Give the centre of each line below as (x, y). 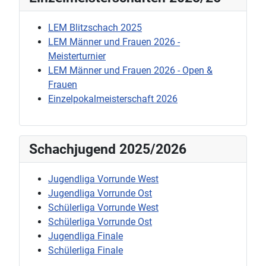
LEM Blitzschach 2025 (95, 27)
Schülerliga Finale (85, 250)
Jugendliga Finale (85, 236)
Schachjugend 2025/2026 (108, 149)
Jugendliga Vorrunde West (103, 179)
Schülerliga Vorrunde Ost (100, 221)
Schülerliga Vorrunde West (103, 207)
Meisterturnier (77, 56)
